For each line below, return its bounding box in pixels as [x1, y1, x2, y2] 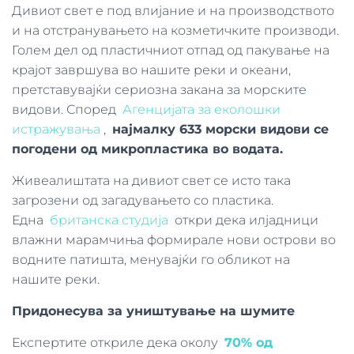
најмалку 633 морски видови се [112, 122, 329, 137]
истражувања [12, 122, 100, 137]
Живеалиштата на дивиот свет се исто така [12, 173, 291, 188]
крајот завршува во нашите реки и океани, [12, 62, 291, 77]
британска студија [50, 213, 168, 228]
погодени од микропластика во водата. [12, 141, 283, 156]
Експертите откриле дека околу [12, 335, 224, 350]
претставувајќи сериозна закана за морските [12, 82, 307, 97]
